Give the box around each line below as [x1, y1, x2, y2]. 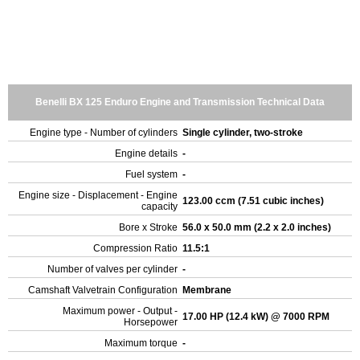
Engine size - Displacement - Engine [18, 190, 178, 201]
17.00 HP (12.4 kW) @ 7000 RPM [182, 311, 332, 322]
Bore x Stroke [119, 222, 178, 233]
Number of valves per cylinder [47, 264, 178, 275]
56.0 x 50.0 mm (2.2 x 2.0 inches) [182, 222, 333, 233]
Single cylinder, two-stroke [182, 127, 305, 138]
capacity [141, 201, 178, 212]
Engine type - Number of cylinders [30, 127, 178, 138]
